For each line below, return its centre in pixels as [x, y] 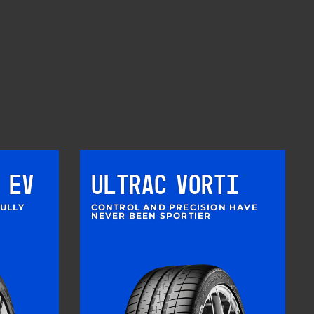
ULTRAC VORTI [165, 186]
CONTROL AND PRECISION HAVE [174, 207]
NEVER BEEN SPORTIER [151, 215]
